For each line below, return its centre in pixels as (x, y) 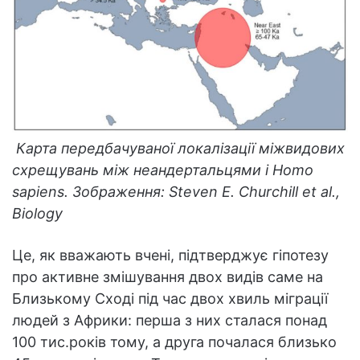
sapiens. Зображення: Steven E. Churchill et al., (176, 191)
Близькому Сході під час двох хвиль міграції (170, 298)
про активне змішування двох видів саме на (168, 276)
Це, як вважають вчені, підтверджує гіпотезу (170, 255)
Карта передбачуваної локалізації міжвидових (178, 148)
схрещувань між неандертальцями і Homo (163, 170)
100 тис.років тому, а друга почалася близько (174, 342)
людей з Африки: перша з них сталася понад (170, 320)
